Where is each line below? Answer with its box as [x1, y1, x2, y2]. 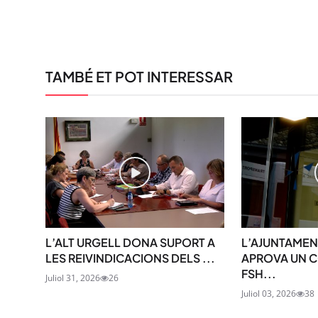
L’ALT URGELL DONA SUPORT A [45, 235, 215, 251]
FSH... [241, 266, 276, 282]
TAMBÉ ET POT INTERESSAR [45, 67, 233, 86]
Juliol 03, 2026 [241, 287, 296, 300]
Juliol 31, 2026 [45, 272, 100, 285]
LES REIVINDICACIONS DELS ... [45, 251, 215, 266]
